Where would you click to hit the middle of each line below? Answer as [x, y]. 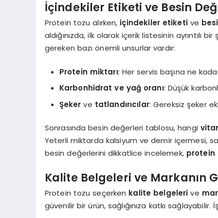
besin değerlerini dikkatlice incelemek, [115, 153]
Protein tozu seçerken [87, 193]
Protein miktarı [89, 72]
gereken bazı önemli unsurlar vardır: [110, 48]
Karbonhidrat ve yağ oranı [111, 88]
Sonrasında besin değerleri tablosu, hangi [122, 128]
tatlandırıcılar [122, 104]
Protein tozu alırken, [82, 23]
